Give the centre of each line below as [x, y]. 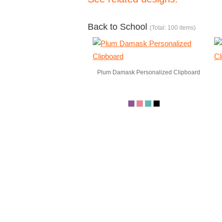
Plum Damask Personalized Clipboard [148, 72]
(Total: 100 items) [173, 28]
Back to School [119, 27]
